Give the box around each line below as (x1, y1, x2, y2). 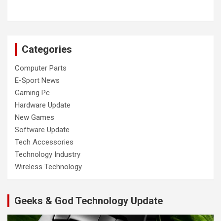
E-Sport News (15, 75, 60, 85)
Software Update (15, 125, 70, 134)
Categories (22, 43, 72, 55)
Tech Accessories (15, 137, 74, 147)
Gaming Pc (15, 88, 50, 97)
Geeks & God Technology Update (14, 194, 163, 207)
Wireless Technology (15, 162, 82, 171)
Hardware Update (15, 100, 71, 110)
